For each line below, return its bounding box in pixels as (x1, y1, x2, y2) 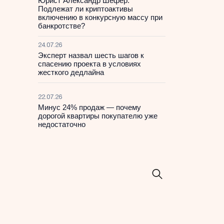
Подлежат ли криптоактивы (38, 4, 133, 13)
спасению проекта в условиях (38, 59, 141, 68)
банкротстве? (38, 21, 85, 30)
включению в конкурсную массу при (38, 13, 162, 21)
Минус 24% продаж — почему (38, 103, 141, 111)
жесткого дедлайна (38, 68, 104, 76)
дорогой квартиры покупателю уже (38, 111, 157, 120)
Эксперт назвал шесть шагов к (38, 51, 144, 59)
